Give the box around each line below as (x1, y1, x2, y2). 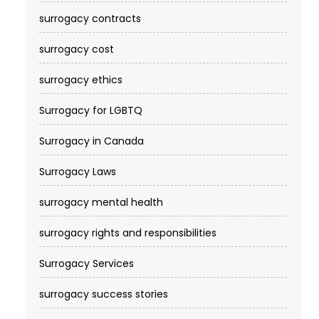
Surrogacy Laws (39, 164, 116, 179)
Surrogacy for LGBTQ (39, 103, 142, 118)
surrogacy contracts (39, 11, 141, 26)
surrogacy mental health (39, 195, 163, 210)
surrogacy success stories (39, 287, 168, 302)
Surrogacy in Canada (39, 134, 144, 149)
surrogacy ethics (39, 73, 122, 88)
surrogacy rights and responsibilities (39, 226, 216, 241)
